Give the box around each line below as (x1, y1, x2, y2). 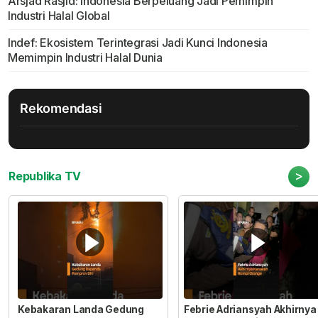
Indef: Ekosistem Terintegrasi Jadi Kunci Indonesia (7, 35, 268, 50)
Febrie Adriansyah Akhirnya (183, 303, 317, 315)
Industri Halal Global (7, 9, 110, 23)
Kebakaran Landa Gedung (18, 303, 144, 315)
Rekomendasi (20, 101, 102, 116)
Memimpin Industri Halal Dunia (7, 50, 163, 65)
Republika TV (9, 169, 82, 184)
